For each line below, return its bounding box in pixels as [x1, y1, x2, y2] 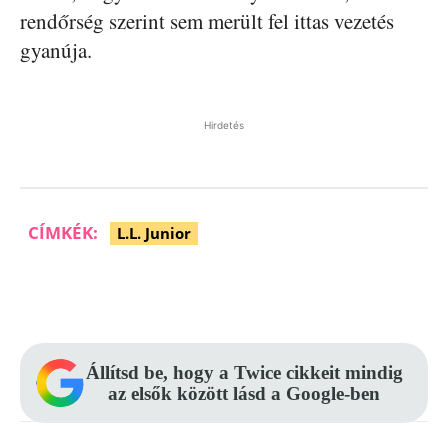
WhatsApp [348, 282, 420, 302]
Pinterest [207, 282, 270, 302]
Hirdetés [204, 118, 244, 131]
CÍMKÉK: [28, 220, 98, 244]
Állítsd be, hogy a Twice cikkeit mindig [85, 361, 403, 383]
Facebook [67, 282, 134, 302]
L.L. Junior [117, 222, 191, 243]
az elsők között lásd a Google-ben [108, 382, 380, 404]
